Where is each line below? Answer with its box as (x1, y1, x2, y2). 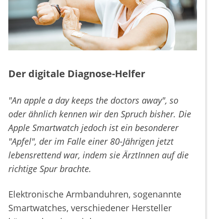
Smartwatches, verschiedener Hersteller (8, 202, 172, 214)
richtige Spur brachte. (8, 163, 91, 175)
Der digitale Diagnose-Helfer (8, 67, 145, 81)
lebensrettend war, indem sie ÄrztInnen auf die (8, 149, 189, 161)
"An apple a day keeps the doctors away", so (8, 94, 178, 107)
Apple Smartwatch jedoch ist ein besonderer (8, 122, 178, 134)
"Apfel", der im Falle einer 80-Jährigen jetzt (8, 135, 174, 148)
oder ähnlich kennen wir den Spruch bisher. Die (8, 108, 191, 120)
